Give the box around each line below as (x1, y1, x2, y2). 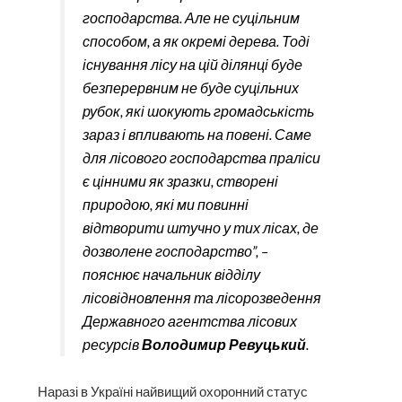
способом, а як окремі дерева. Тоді (82, 31, 310, 49)
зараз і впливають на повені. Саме (82, 125, 311, 143)
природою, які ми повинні (82, 195, 249, 213)
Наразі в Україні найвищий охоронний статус (38, 383, 309, 399)
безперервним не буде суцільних (82, 78, 299, 96)
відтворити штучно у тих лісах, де (82, 218, 319, 236)
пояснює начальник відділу (82, 265, 260, 283)
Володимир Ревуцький (141, 335, 306, 353)
